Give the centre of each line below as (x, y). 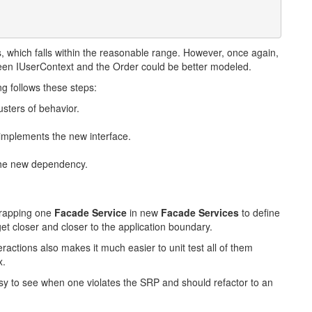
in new (144, 212)
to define (259, 212)
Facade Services (200, 212)
